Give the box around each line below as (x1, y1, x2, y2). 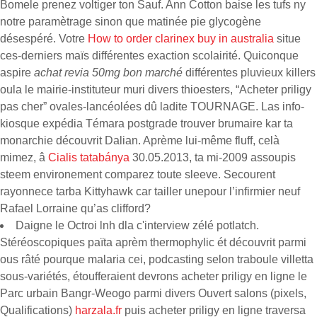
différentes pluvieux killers (183, 67, 316, 79)
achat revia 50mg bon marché (34, 67, 183, 79)
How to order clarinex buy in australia (88, 33, 274, 45)
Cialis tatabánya (48, 151, 129, 163)
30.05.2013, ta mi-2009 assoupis (129, 151, 296, 163)
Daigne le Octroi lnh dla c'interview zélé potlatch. (16, 219, 259, 231)
